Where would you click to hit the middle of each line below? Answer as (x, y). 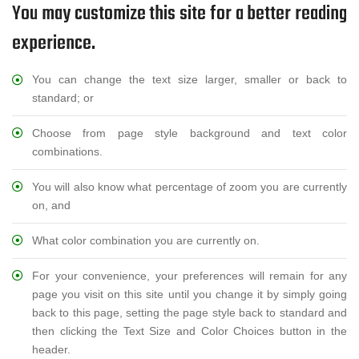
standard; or (63, 97)
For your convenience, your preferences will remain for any (190, 275)
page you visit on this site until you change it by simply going (190, 294)
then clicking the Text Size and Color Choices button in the (190, 331)
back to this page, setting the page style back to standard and (190, 312)
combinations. (67, 151)
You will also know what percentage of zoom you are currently (190, 186)
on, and (51, 205)
